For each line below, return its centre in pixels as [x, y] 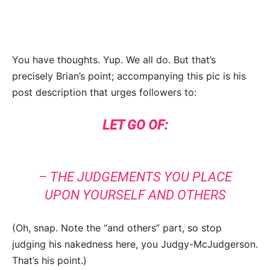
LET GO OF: [135, 125]
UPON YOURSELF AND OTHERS [135, 195]
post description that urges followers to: [104, 93]
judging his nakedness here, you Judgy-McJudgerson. [135, 244]
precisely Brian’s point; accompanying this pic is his [129, 76]
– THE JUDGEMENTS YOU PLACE [135, 177]
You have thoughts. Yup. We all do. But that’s [114, 60]
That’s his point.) [49, 261]
